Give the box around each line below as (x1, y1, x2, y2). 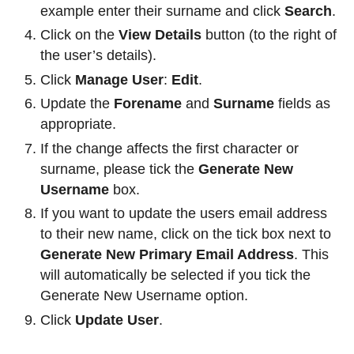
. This (294, 247, 329, 263)
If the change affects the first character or (40, 140, 299, 156)
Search (284, 2, 332, 19)
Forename (114, 96, 186, 112)
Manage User (75, 71, 164, 88)
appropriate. (40, 116, 116, 133)
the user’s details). (40, 47, 156, 64)
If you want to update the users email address (40, 205, 327, 222)
